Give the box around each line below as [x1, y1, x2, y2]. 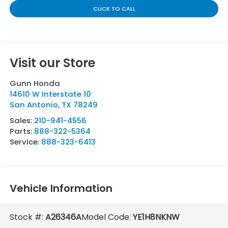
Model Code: [81, 211, 133, 223]
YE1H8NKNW [132, 211, 180, 223]
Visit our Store [9, 54, 95, 72]
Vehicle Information [9, 181, 112, 195]
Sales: [9, 115, 34, 126]
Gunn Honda [9, 78, 60, 89]
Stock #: [9, 211, 45, 223]
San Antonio [9, 99, 58, 110]
